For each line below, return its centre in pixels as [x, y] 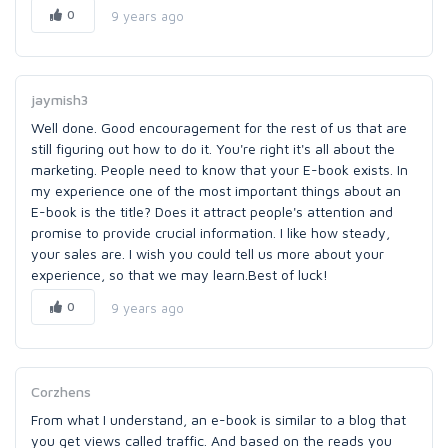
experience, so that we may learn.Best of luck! [179, 274]
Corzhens [61, 391]
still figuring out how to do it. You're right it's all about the [213, 148]
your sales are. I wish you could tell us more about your [207, 253]
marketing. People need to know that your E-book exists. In [219, 169]
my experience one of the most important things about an [216, 190]
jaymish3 [59, 99]
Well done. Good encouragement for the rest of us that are [219, 127]
